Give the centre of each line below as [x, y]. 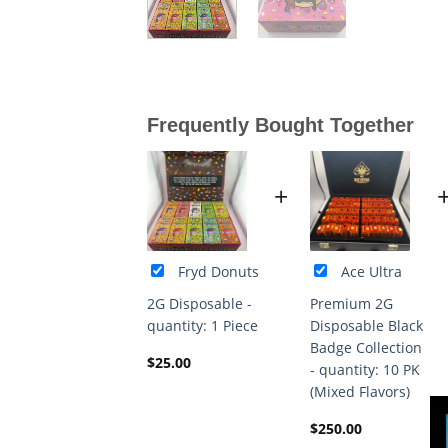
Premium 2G [351, 303]
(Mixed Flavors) [360, 391]
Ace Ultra [371, 271]
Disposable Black [366, 325]
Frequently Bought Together [280, 124]
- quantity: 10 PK [365, 369]
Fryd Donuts [218, 271]
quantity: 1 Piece [202, 325]
